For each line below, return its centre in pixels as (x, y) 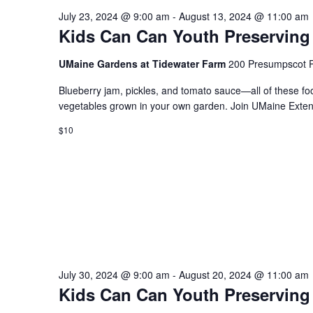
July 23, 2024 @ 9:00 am (114, 16)
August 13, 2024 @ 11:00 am (244, 16)
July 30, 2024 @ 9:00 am (114, 274)
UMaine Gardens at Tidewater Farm (144, 63)
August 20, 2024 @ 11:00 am (244, 274)
